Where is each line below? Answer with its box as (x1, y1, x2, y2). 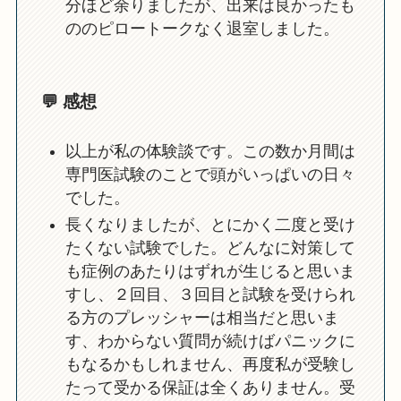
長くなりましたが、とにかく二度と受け (64, 216, 355, 235)
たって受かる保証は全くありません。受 (64, 379, 355, 397)
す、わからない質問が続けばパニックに (64, 332, 355, 351)
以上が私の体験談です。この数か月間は (64, 141, 355, 160)
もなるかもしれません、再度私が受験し (64, 355, 355, 374)
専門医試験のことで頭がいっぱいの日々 (64, 165, 355, 183)
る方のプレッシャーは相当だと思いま (64, 309, 339, 328)
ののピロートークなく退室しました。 (64, 19, 339, 38)
